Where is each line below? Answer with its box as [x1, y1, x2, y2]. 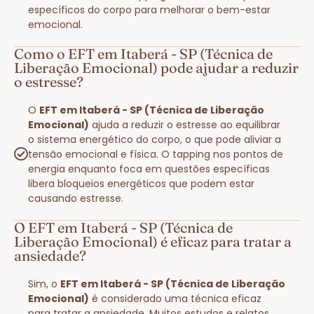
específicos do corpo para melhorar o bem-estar [28, 2, 271, 17]
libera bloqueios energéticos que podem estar [28, 176, 254, 191]
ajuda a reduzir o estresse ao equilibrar [89, 117, 280, 132]
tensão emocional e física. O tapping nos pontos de [28, 146, 283, 161]
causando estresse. [28, 191, 123, 205]
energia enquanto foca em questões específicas [28, 161, 270, 176]
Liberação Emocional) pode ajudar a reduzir [14, 58, 299, 76]
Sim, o [28, 276, 60, 291]
